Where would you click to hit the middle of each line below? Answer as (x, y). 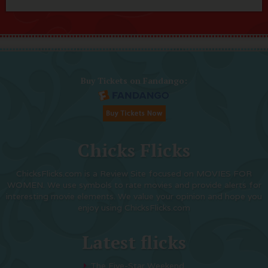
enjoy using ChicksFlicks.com (134, 208)
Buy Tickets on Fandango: (134, 81)
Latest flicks (134, 243)
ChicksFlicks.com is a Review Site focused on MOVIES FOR (134, 174)
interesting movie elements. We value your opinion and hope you (134, 197)
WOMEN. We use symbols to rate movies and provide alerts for (134, 185)
